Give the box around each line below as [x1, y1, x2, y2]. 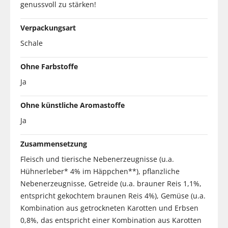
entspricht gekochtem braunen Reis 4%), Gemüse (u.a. [20, 190, 206, 201]
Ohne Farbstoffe [20, 61, 78, 71]
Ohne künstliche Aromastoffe [20, 100, 125, 110]
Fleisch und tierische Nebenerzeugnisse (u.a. [20, 154, 174, 164]
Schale [20, 38, 43, 48]
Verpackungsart [20, 22, 76, 33]
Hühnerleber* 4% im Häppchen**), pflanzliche [20, 166, 180, 176]
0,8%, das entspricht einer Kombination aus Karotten [20, 215, 202, 225]
